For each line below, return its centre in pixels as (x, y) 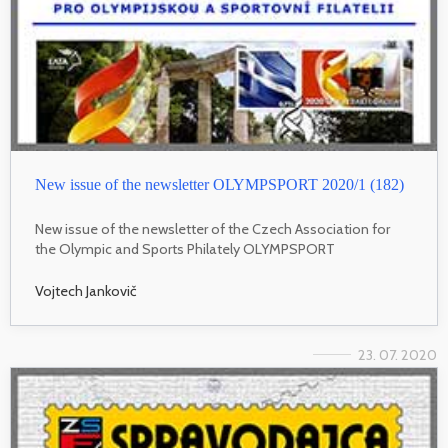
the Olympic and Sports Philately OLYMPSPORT (185, 249)
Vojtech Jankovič (86, 290)
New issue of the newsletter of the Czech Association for (212, 229)
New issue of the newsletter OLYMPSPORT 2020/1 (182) (219, 185)
